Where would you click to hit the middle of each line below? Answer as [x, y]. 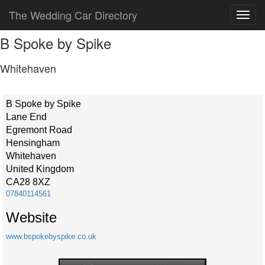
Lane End [26, 117]
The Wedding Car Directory [73, 15]
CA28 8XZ [28, 182]
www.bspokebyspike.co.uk [51, 236]
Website [31, 217]
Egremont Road [39, 130]
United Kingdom [40, 169]
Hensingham [33, 143]
